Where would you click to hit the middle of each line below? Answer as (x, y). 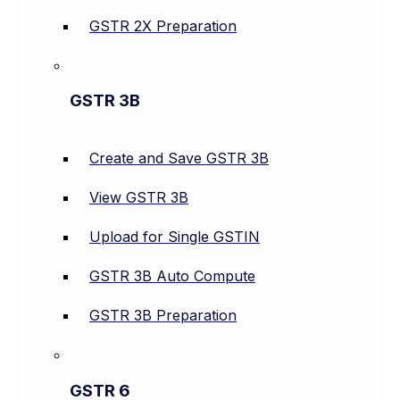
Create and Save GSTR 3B (179, 158)
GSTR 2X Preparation (163, 25)
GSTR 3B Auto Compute (172, 275)
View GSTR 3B (139, 197)
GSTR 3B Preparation (163, 315)
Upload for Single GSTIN (175, 236)
